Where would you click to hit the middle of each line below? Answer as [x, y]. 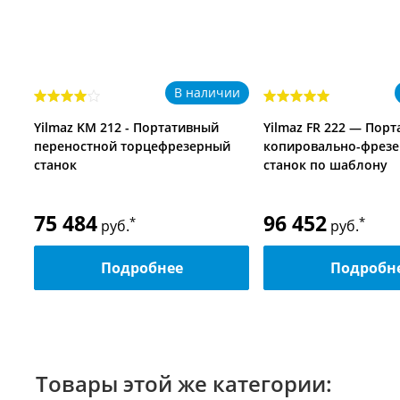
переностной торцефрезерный [132, 146]
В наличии [207, 93]
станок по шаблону [325, 165]
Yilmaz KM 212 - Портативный [126, 128]
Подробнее [142, 268]
